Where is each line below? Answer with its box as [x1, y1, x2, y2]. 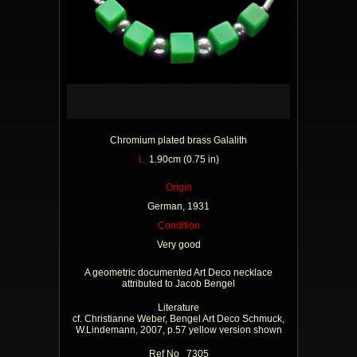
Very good [156, 239, 201, 250]
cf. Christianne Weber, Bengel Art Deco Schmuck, [73, 313, 284, 324]
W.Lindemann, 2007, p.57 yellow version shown [75, 324, 282, 335]
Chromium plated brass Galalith [110, 135, 247, 146]
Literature [158, 302, 199, 313]
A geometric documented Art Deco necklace [84, 267, 273, 278]
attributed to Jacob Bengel [122, 278, 235, 289]
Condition [157, 220, 200, 231]
